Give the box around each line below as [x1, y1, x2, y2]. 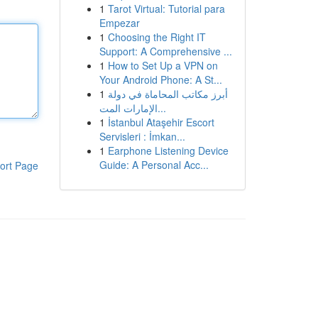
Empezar [99, 16, 140, 30]
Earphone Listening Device [107, 143, 229, 158]
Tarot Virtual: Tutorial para [107, 1, 225, 16]
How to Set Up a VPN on [107, 58, 218, 72]
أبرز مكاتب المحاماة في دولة [107, 87, 228, 101]
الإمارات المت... [157, 101, 166, 115]
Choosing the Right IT [107, 30, 206, 44]
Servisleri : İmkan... [99, 129, 185, 143]
